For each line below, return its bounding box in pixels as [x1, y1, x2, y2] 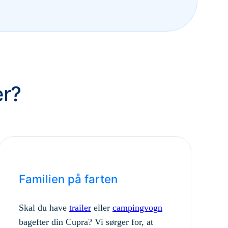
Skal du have [19, 202, 69, 213]
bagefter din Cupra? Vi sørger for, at [19, 216, 153, 227]
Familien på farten [19, 172, 118, 186]
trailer [69, 202, 91, 213]
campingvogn [112, 202, 162, 213]
